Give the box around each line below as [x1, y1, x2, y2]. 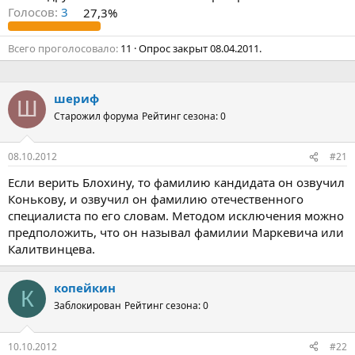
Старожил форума [54, 109, 139, 123]
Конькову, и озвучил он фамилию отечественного [8, 191, 303, 208]
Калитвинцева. [8, 241, 95, 258]
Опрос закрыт [139, 40, 210, 55]
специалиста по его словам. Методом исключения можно [8, 208, 344, 224]
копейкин [54, 280, 116, 296]
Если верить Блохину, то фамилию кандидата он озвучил [8, 174, 345, 191]
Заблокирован [54, 299, 121, 313]
